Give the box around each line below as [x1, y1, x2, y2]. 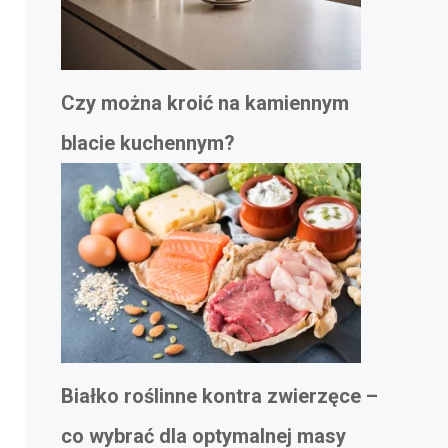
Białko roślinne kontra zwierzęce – [61, 384, 378, 409]
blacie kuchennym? [61, 131, 235, 156]
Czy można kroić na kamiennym [61, 91, 349, 116]
